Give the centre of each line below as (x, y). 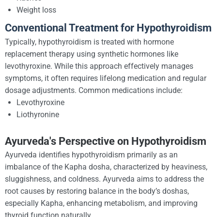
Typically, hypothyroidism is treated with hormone (89, 42)
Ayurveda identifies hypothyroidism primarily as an (91, 155)
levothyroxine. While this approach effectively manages (99, 66)
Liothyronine (38, 114)
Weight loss (36, 10)
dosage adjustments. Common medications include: (94, 90)
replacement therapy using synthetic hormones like (92, 54)
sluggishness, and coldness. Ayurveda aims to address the (104, 179)
